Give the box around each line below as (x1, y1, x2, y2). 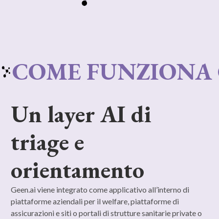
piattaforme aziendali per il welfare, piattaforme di (11, 196, 179, 206)
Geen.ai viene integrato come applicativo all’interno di (11, 184, 190, 194)
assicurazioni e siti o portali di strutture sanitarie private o (11, 208, 202, 218)
